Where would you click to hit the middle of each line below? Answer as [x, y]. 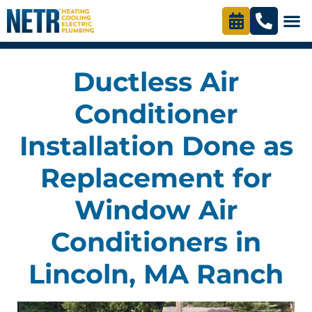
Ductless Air [156, 82]
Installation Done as [156, 146]
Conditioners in [156, 242]
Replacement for [156, 178]
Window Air [156, 210]
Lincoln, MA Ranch [156, 274]
